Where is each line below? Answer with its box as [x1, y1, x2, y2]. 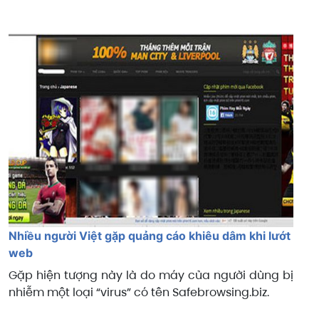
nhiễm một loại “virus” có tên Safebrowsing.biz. [9, 284, 269, 301]
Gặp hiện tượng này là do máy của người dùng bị [9, 267, 293, 284]
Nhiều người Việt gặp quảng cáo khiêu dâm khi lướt [9, 229, 291, 244]
